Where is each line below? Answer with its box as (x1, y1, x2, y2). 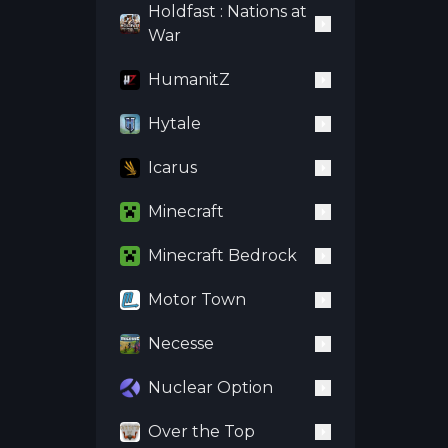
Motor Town (148, 290, 246, 309)
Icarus (148, 158, 197, 177)
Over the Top (148, 422, 255, 441)
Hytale (148, 114, 201, 133)
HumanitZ (148, 70, 230, 89)
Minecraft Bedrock (148, 246, 297, 265)
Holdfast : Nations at (148, 2, 307, 21)
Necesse (148, 334, 214, 353)
